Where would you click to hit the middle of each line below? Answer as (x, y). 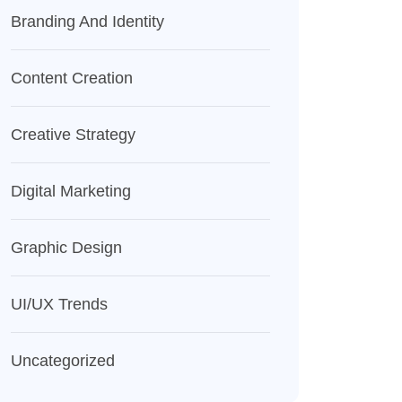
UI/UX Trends (59, 304)
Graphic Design (66, 248)
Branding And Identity (87, 22)
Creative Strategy (73, 135)
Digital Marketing (70, 191)
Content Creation (71, 78)
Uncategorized (62, 361)
